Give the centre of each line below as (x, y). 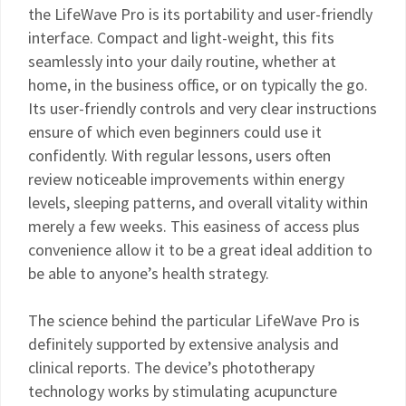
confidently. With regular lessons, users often (179, 155)
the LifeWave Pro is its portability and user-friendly (200, 14)
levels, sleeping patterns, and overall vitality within (198, 203)
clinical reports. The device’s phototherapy (171, 367)
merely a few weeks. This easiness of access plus (194, 226)
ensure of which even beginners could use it (175, 132)
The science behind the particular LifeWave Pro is (194, 320)
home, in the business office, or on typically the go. (198, 85)
